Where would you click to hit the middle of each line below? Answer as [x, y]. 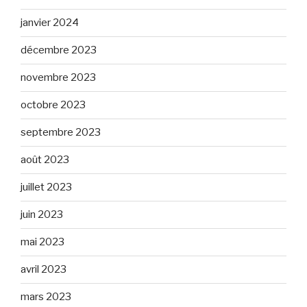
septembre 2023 [61, 133]
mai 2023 [42, 242]
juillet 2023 [46, 187]
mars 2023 [46, 297]
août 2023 [45, 160]
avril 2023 [44, 270]
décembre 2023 [59, 50]
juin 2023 [42, 215]
